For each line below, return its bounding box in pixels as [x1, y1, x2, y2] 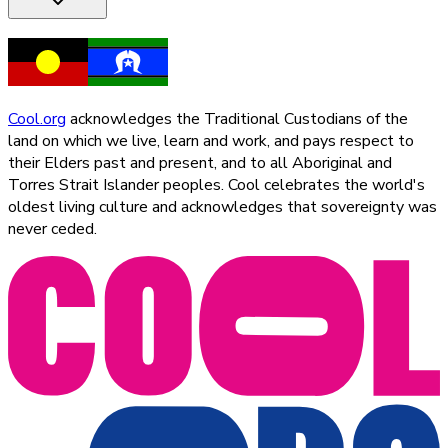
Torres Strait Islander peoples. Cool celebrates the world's [8, 173, 425, 196]
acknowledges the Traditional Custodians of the [70, 107, 408, 130]
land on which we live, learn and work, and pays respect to [8, 129, 414, 152]
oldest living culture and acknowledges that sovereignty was [8, 195, 437, 218]
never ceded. [8, 217, 97, 240]
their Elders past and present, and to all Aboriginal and [8, 151, 392, 174]
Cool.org [8, 107, 66, 130]
